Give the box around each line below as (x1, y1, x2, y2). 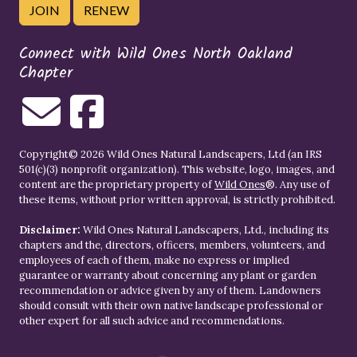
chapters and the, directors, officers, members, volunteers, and (19, 237, 325, 252)
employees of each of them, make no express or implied (19, 253, 289, 267)
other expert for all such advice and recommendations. (19, 313, 284, 328)
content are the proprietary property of (19, 177, 214, 191)
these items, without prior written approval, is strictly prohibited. (19, 192, 335, 206)
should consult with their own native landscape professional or (19, 298, 323, 312)
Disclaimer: (19, 222, 80, 237)
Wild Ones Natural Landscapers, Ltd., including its (80, 222, 329, 237)
